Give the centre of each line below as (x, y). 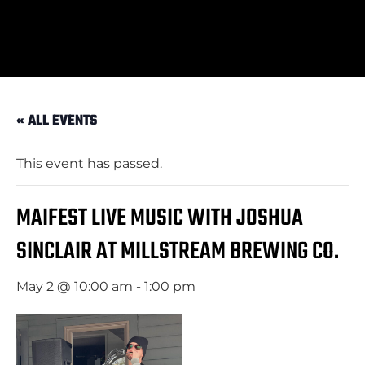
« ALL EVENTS (57, 121)
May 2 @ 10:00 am (75, 287)
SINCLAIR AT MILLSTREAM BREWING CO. (178, 252)
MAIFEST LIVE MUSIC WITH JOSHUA (160, 219)
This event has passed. (89, 164)
